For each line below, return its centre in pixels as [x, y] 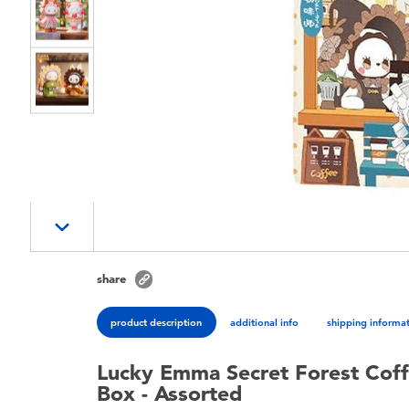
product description [157, 322]
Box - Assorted [170, 394]
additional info [265, 322]
